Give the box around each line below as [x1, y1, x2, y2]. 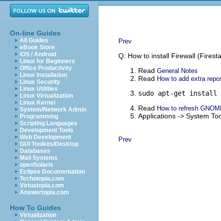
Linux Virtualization [20, 92, 73, 99]
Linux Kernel [20, 99, 55, 106]
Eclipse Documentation [20, 168, 85, 175]
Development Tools [20, 127, 74, 134]
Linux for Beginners [20, 58, 75, 65]
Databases [20, 147, 50, 154]
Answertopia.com [20, 189, 69, 196]
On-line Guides [10, 29, 61, 37]
